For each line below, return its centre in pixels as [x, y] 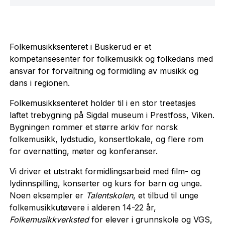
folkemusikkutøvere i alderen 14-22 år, [83, 207]
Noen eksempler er [47, 195]
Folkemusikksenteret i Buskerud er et [80, 46]
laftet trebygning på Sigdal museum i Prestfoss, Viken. [112, 115]
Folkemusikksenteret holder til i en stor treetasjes [102, 103]
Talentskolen [109, 195]
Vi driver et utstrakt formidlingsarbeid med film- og [105, 171]
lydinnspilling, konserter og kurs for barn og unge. [105, 183]
